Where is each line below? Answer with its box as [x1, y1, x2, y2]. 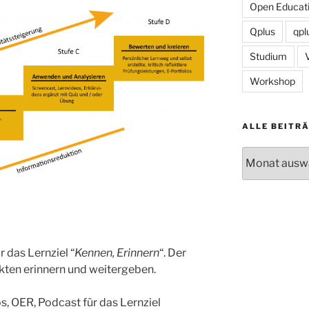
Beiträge [241, 162, 281, 175]
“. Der [159, 246, 186, 259]
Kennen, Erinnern [74, 246, 159, 259]
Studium [249, 50, 287, 62]
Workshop [249, 74, 295, 87]
